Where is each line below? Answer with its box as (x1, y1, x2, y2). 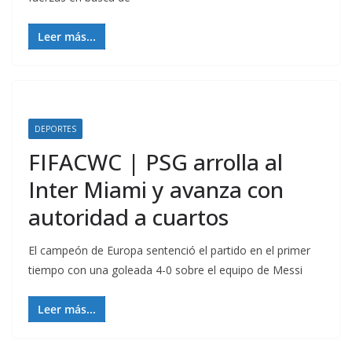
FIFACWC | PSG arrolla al (28, 147, 283, 177)
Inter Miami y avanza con (28, 174, 284, 204)
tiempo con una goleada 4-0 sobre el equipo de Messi (28, 262, 302, 277)
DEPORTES (35, 123, 76, 134)
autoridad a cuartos (28, 202, 229, 232)
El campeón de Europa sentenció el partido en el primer (28, 243, 310, 258)
